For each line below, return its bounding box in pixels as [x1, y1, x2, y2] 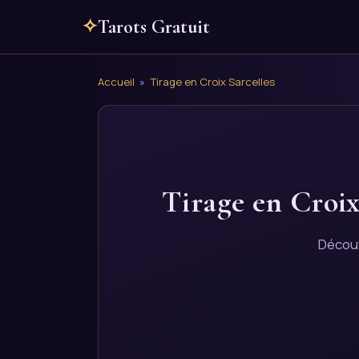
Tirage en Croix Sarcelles [150, 75, 275, 89]
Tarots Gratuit [98, 15, 210, 38]
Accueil [98, 75, 135, 89]
